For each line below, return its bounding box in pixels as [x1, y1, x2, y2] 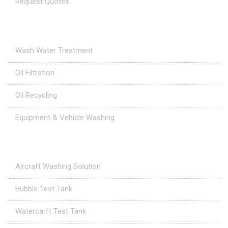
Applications [8, 23, 68, 35]
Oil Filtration [15, 68, 54, 77]
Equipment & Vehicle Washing [15, 112, 115, 122]
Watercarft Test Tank [15, 206, 86, 216]
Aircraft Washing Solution [15, 161, 101, 171]
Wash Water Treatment [15, 45, 93, 55]
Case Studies [8, 139, 71, 151]
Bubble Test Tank [15, 184, 72, 193]
